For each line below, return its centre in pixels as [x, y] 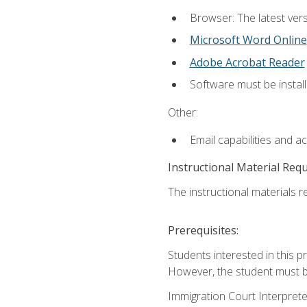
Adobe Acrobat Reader [247, 62]
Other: [183, 112]
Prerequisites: [203, 231]
